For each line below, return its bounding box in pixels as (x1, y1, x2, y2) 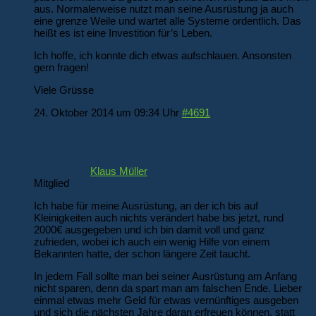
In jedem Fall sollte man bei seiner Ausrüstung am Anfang (34, 270, 297, 283)
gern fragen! (34, 61, 89, 73)
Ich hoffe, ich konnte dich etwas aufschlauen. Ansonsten (34, 49, 291, 61)
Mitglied (34, 177, 69, 190)
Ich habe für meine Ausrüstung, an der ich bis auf (34, 200, 258, 212)
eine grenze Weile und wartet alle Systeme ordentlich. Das (34, 14, 301, 27)
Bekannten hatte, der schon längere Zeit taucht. (34, 248, 250, 260)
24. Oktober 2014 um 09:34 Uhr (34, 107, 179, 119)
